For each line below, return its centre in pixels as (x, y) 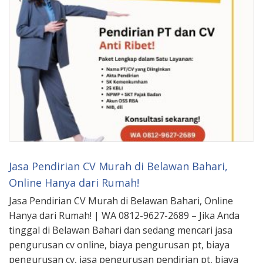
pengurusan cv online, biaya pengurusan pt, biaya (119, 245)
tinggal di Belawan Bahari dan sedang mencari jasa (121, 230)
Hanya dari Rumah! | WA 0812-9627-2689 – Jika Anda (124, 216)
